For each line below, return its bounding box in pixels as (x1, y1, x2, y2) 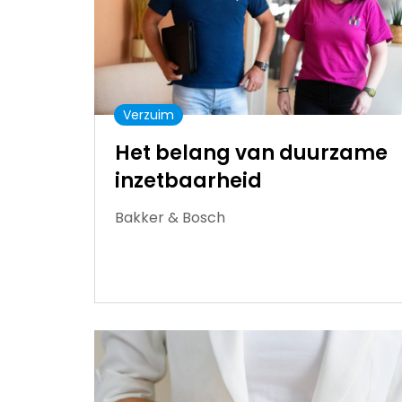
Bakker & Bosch (115, 206, 225, 228)
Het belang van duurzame (115, 138, 388, 167)
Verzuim (123, 105, 174, 124)
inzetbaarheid (115, 166, 262, 195)
